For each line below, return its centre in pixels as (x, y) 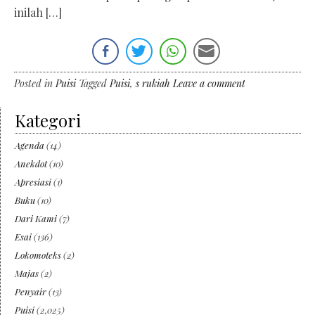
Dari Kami (36, 219)
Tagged (94, 84)
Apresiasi (33, 182)
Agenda (30, 146)
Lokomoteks (38, 255)
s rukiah (153, 84)
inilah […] (38, 13)
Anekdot (31, 164)
